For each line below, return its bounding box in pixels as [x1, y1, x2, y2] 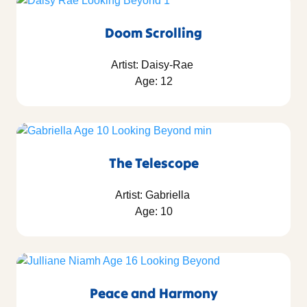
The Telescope [108, 154, 199, 172]
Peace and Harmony [89, 284, 218, 302]
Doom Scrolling [105, 24, 202, 42]
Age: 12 [134, 75, 173, 88]
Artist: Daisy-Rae [111, 59, 196, 71]
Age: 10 [134, 206, 173, 218]
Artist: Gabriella [114, 189, 193, 201]
